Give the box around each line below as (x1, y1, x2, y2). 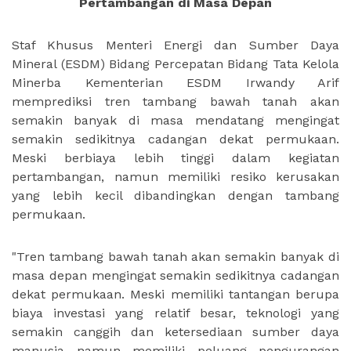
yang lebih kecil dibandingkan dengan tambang (12, 187, 339, 203)
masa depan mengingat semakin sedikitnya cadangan (12, 267, 339, 283)
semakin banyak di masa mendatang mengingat (12, 112, 339, 128)
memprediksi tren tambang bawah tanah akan (12, 93, 339, 109)
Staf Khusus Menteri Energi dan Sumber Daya (12, 37, 339, 52)
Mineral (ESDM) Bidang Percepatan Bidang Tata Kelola (12, 56, 339, 71)
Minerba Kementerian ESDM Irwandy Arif (12, 74, 339, 90)
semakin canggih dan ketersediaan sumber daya (12, 324, 339, 339)
